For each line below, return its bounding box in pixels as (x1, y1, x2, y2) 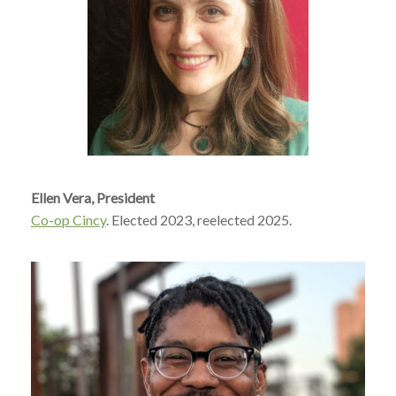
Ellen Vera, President (31, 189, 155, 206)
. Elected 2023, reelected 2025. (106, 211, 292, 228)
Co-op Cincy (31, 211, 106, 228)
